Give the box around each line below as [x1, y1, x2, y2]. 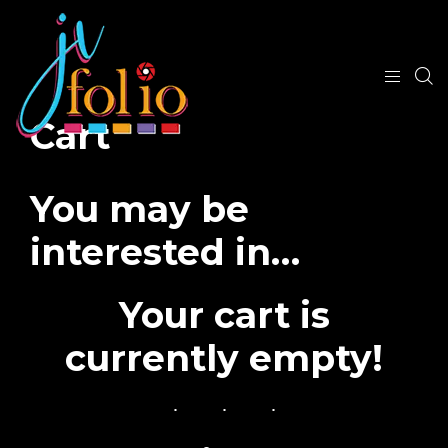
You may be [30, 187, 249, 231]
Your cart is [118, 293, 330, 337]
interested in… [30, 230, 300, 274]
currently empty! [65, 336, 383, 380]
